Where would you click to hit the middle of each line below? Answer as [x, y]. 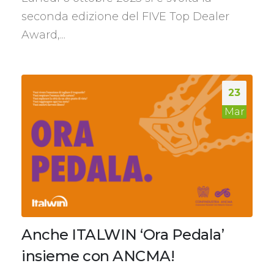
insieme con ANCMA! [98, 256]
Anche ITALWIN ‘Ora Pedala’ [123, 235]
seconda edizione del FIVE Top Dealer [125, 16]
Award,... [43, 35]
